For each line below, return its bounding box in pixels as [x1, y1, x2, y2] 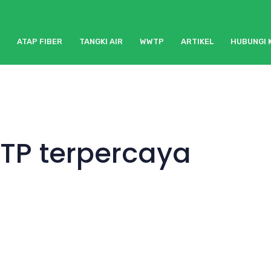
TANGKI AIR [79, 37, 123, 47]
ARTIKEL [181, 37, 214, 47]
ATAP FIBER [17, 37, 62, 47]
